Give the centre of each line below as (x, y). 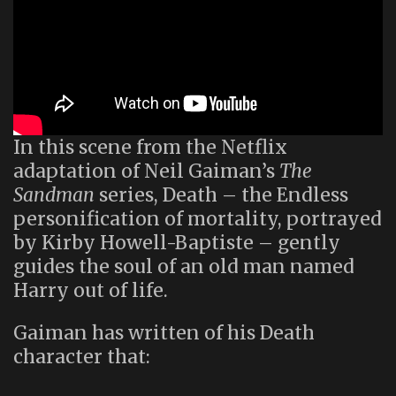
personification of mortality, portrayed (198, 219)
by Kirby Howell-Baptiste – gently (177, 243)
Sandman (54, 195)
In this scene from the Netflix (150, 148)
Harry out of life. (91, 291)
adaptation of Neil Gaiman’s (146, 171)
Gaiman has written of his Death (164, 333)
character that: (82, 357)
